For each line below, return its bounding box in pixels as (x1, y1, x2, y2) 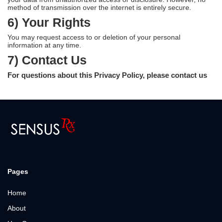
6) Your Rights (7, 15, 91, 29)
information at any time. (7, 41, 81, 49)
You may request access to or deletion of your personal (7, 33, 180, 41)
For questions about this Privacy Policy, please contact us (7, 71, 207, 79)
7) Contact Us (7, 53, 87, 67)
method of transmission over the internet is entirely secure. (7, 3, 191, 11)
